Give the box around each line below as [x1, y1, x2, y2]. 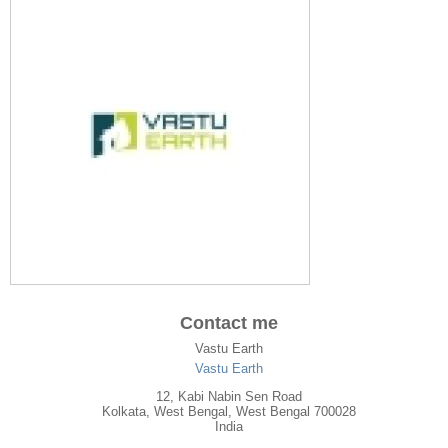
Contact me [180, 313, 278, 333]
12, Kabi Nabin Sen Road [156, 389, 302, 404]
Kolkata [102, 404, 146, 419]
